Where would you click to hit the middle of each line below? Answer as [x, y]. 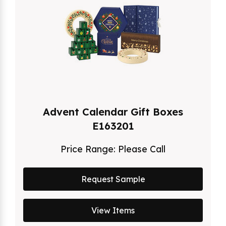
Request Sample [113, 179]
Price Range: [89, 149]
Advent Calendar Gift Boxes [113, 111]
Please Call [142, 149]
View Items [113, 210]
